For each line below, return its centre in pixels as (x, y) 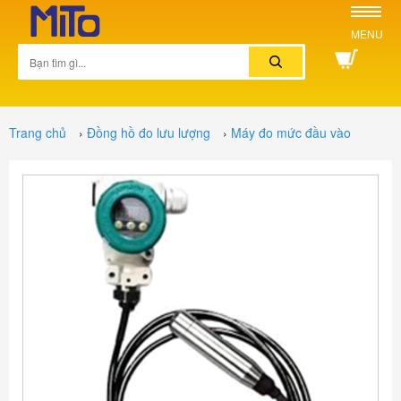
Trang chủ (38, 133)
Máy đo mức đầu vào (291, 133)
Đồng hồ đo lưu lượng (149, 133)
